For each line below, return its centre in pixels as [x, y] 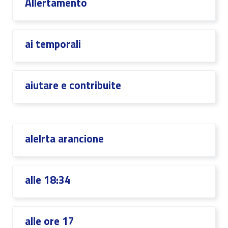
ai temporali [53, 44]
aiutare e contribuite [73, 85]
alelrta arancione [64, 138]
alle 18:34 [48, 180]
